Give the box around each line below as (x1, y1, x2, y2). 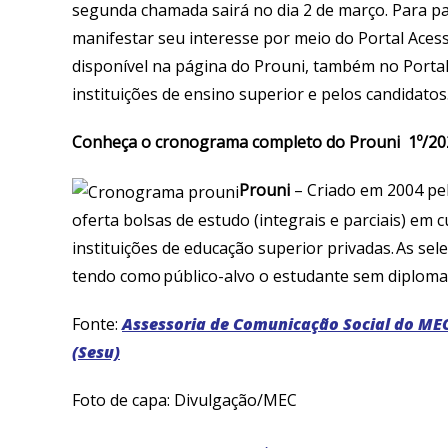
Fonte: (72, 313, 122, 336)
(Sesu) (72, 341, 120, 364)
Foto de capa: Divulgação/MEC (72, 389, 297, 412)
